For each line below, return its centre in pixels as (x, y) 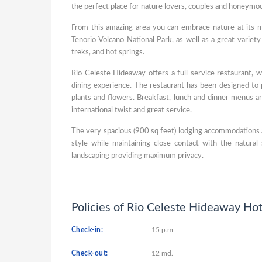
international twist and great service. (132, 110)
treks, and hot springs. (108, 52)
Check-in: (87, 230)
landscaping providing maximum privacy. (137, 156)
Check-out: (90, 253)
